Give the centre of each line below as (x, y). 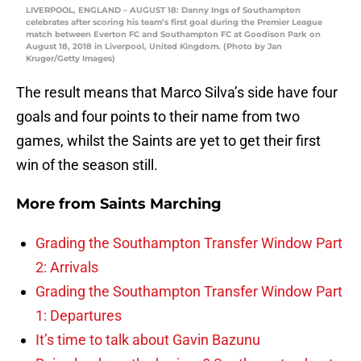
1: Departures (79, 316)
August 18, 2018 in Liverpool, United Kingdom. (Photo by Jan (154, 47)
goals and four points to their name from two (158, 117)
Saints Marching (161, 204)
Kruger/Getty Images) (71, 59)
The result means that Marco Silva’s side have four (177, 93)
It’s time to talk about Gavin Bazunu (148, 340)
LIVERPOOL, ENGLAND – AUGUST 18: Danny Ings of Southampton (163, 10)
